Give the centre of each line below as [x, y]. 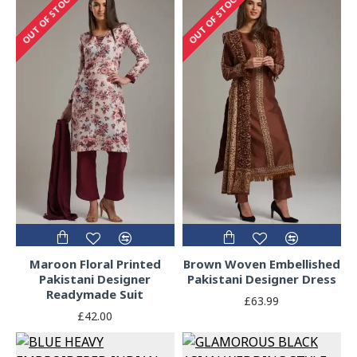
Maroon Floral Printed [95, 264]
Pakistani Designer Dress [261, 279]
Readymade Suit [95, 294]
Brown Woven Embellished [261, 264]
